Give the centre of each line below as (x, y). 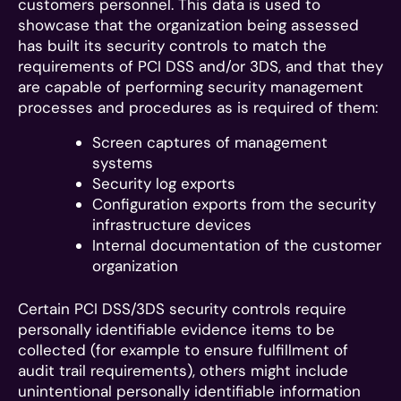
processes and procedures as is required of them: (198, 107)
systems (123, 162)
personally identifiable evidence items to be (176, 329)
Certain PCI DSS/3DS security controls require (182, 309)
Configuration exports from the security (234, 204)
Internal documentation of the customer (237, 245)
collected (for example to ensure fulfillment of (183, 350)
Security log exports (164, 183)
